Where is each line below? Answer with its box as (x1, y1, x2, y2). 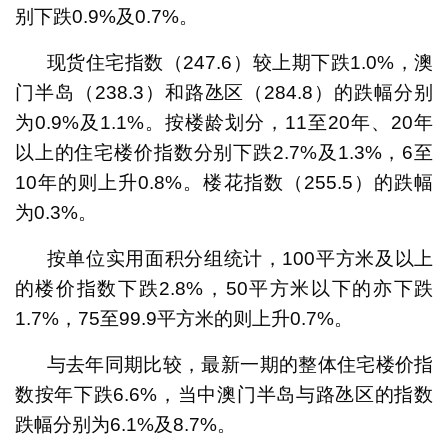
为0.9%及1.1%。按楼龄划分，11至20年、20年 (14, 111, 434, 133)
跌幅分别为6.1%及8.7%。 (14, 413, 236, 435)
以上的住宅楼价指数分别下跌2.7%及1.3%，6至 (14, 141, 434, 163)
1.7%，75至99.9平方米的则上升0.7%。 (14, 307, 353, 329)
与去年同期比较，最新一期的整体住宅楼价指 (46, 353, 434, 375)
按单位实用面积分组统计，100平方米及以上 (46, 247, 434, 269)
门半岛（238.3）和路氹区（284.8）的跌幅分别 (14, 81, 434, 103)
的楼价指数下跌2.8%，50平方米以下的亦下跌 (14, 277, 434, 299)
